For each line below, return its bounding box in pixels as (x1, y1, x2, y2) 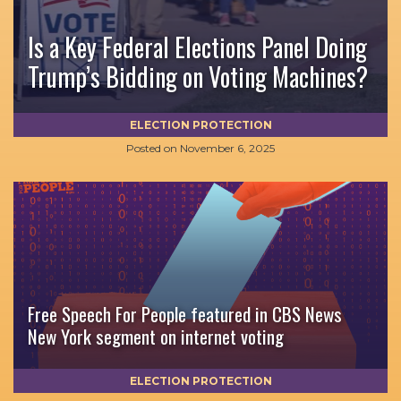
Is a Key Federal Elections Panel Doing (28, 29, 367, 65)
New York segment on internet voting (28, 322, 284, 350)
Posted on (126, 141, 177, 155)
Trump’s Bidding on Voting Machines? (28, 58, 368, 95)
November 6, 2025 (180, 141, 275, 155)
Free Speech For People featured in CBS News (28, 300, 342, 328)
